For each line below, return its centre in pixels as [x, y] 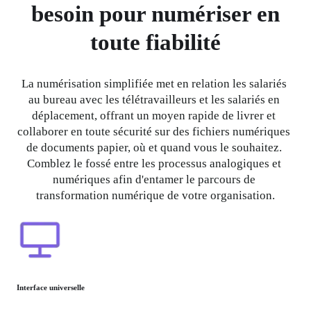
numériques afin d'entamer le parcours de [154, 180]
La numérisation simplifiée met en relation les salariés [154, 84]
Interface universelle [51, 288]
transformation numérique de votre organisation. [155, 196]
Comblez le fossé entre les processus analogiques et [154, 164]
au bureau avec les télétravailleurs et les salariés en [154, 100]
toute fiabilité [155, 42]
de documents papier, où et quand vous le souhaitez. [154, 148]
